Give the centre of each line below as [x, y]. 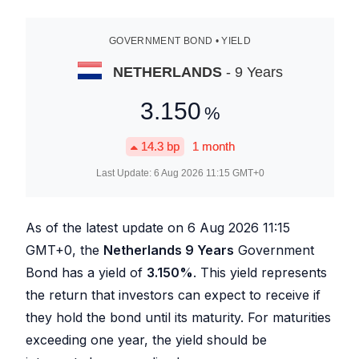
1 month [213, 146]
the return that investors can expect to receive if [173, 295]
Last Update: [125, 173]
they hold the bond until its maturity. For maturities [178, 317]
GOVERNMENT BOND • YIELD [180, 41]
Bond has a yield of [86, 272]
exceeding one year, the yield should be [146, 340]
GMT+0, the [65, 250]
